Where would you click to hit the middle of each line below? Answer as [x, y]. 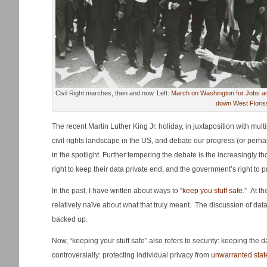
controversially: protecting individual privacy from [131, 255]
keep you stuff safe [212, 191]
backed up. [70, 219]
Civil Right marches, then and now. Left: [113, 93]
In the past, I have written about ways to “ [117, 191]
